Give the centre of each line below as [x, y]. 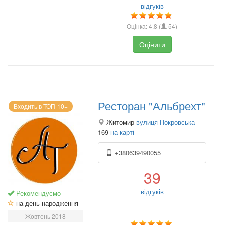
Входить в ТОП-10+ [41, 106]
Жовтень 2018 [45, 216]
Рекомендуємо [37, 193]
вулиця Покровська [165, 122]
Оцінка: [138, 26]
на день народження [46, 203]
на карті [122, 132]
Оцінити [152, 44]
